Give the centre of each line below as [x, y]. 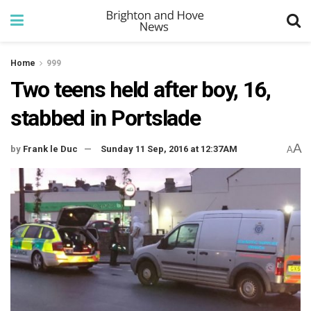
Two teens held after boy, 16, [141, 90]
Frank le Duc [50, 149]
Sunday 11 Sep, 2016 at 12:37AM [169, 149]
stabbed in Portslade [106, 118]
